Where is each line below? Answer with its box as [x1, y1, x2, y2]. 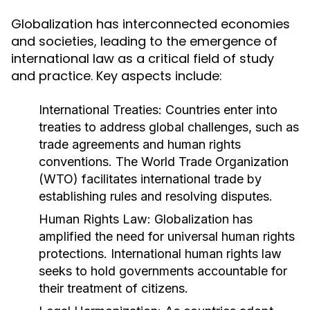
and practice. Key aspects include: [11, 67, 222, 84]
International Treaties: [39, 102, 162, 117]
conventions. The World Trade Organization [39, 154, 289, 169]
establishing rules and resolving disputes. [39, 189, 273, 203]
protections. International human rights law [39, 246, 282, 261]
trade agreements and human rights [39, 137, 241, 152]
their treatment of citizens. [39, 281, 188, 295]
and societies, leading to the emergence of [11, 33, 277, 50]
